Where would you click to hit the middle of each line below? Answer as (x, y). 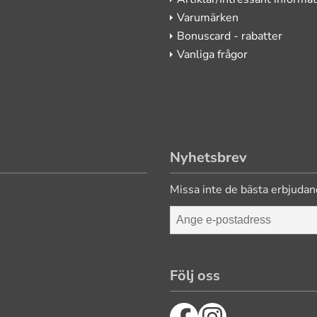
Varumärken (208, 18)
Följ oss (195, 276)
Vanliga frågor (212, 54)
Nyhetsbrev (208, 157)
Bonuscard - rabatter (230, 36)
